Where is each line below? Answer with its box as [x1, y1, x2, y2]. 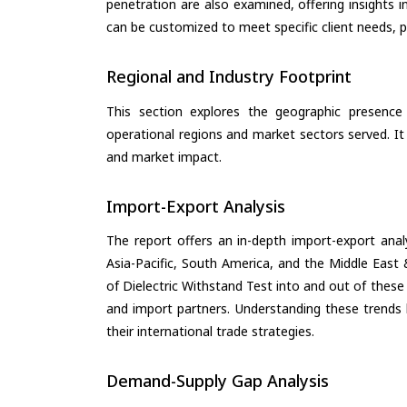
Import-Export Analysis [106, 194, 285, 217]
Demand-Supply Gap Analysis [106, 370, 329, 392]
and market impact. [106, 147, 222, 165]
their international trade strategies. [106, 323, 314, 341]
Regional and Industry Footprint [106, 65, 352, 88]
